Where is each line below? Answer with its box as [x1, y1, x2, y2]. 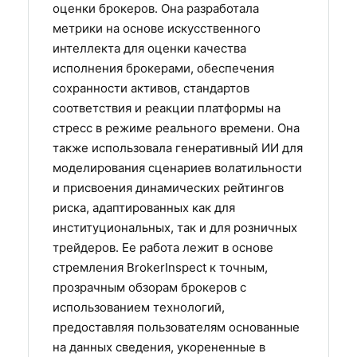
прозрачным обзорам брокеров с [53, 280, 246, 296]
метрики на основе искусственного [53, 21, 261, 37]
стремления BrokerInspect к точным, [53, 260, 268, 276]
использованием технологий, [53, 300, 225, 316]
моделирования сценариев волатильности [53, 160, 302, 176]
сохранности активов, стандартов [53, 80, 249, 96]
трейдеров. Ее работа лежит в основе [53, 240, 273, 256]
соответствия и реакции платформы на [53, 100, 280, 116]
